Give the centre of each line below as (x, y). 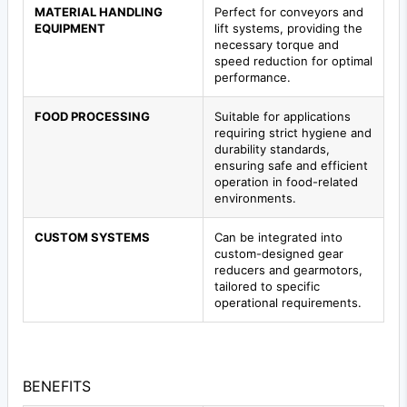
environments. (255, 198)
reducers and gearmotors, (288, 269)
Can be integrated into (278, 237)
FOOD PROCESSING (92, 116)
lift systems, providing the (288, 28)
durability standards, (272, 149)
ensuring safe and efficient (291, 165)
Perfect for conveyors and (289, 11)
